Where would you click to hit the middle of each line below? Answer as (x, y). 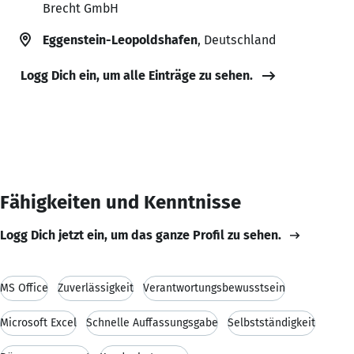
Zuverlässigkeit (96, 288)
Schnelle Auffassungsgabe (152, 322)
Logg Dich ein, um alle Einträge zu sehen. (137, 75)
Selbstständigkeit (271, 322)
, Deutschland (237, 40)
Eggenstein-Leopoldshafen (120, 40)
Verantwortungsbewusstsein (214, 288)
